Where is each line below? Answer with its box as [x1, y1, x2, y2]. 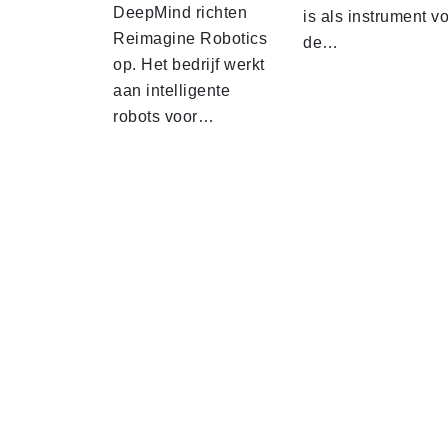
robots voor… [113, 108, 214, 126]
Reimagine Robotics [113, 30, 267, 48]
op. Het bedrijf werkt [113, 56, 265, 74]
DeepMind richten [113, 4, 247, 22]
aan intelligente [113, 82, 230, 100]
